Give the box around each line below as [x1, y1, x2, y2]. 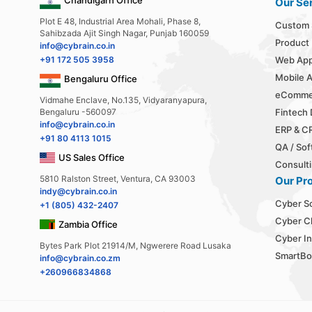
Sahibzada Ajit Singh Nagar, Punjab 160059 [40, 27, 209, 38]
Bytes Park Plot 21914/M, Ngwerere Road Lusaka [40, 240, 231, 251]
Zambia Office [58, 218, 118, 230]
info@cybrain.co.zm [40, 252, 120, 263]
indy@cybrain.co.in [40, 185, 117, 196]
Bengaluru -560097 [40, 106, 116, 117]
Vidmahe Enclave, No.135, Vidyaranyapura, [40, 94, 207, 105]
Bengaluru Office [64, 72, 137, 84]
